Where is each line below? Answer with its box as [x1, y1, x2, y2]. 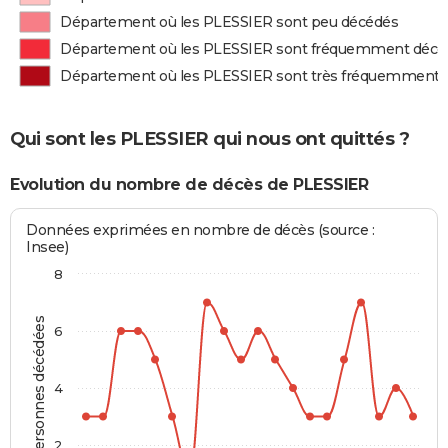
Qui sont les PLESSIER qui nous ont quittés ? [10, 127, 409, 150]
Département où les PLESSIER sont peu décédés [60, 13, 399, 31]
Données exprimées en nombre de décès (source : [26, 221, 375, 240]
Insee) [26, 238, 69, 257]
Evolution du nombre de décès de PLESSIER [10, 174, 368, 194]
